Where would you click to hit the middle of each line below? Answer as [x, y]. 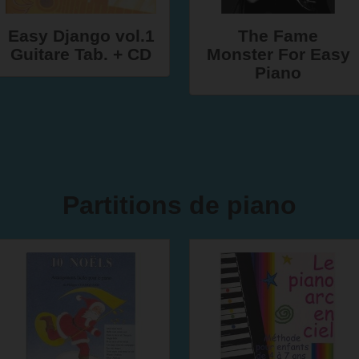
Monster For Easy [278, 54]
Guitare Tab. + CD [81, 54]
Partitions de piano [179, 205]
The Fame [278, 36]
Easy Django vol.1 [81, 36]
